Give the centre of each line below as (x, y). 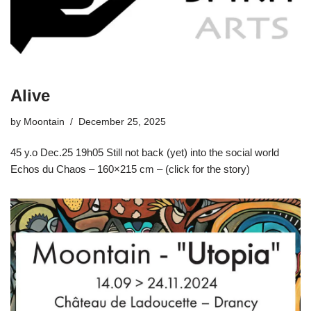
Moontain (44, 122)
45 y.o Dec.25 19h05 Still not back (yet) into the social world (145, 153)
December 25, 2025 (122, 122)
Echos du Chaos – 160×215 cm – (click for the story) (130, 169)
